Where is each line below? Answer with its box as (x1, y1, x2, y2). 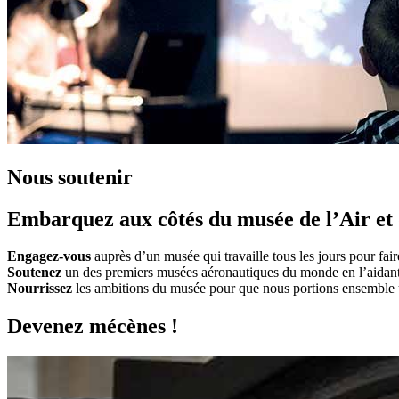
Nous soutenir (7, 165, 133, 189)
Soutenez (7, 265, 61, 281)
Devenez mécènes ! (7, 314, 178, 338)
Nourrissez (7, 281, 72, 297)
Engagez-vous (7, 248, 91, 265)
